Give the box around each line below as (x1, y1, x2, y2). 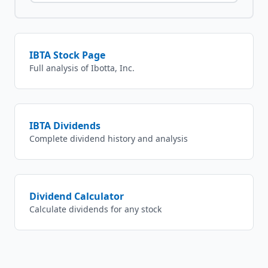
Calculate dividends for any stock (29, 203, 162, 215)
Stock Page (51, 48, 105, 62)
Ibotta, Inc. (91, 62, 135, 74)
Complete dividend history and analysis (29, 133, 188, 144)
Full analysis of (29, 62, 91, 74)
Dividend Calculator (29, 190, 124, 203)
